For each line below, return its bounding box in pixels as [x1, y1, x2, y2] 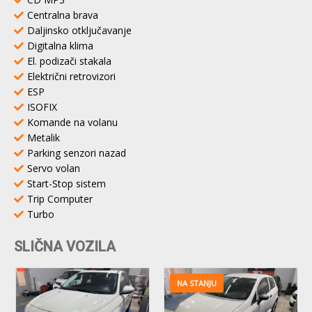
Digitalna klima [27, 38, 93, 52]
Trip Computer [27, 192, 93, 205]
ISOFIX [27, 100, 57, 114]
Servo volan [27, 161, 80, 175]
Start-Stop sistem [27, 176, 106, 190]
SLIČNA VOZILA [14, 237, 116, 255]
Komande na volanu [27, 115, 118, 129]
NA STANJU [177, 277, 217, 288]
